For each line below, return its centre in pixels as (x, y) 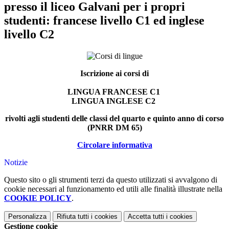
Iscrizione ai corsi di (114, 74)
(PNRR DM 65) (114, 128)
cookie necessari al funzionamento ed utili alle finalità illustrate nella (113, 189)
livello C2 (29, 35)
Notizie (16, 163)
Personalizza (27, 217)
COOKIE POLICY (38, 198)
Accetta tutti (146, 217)
